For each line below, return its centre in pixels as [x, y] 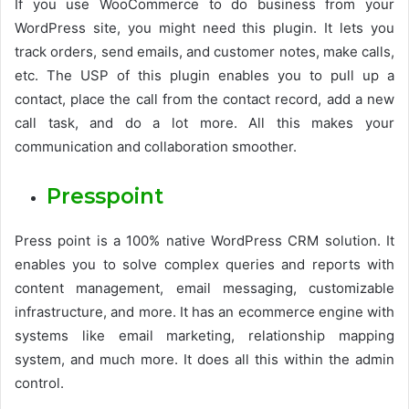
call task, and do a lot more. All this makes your [204, 123]
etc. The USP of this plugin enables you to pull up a [204, 75]
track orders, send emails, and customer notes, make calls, [204, 52]
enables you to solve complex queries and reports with [204, 264]
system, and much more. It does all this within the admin [204, 359]
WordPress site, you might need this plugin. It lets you [204, 28]
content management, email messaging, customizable [204, 288]
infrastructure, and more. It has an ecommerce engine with [204, 312]
